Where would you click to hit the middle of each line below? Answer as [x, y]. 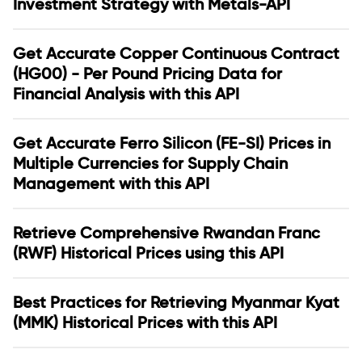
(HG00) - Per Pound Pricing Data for [147, 74]
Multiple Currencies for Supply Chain [150, 163]
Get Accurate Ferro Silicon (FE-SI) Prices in [172, 143]
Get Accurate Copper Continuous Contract [176, 53]
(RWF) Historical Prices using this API [148, 253]
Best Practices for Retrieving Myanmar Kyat [176, 302]
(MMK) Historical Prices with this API [145, 322]
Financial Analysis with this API [126, 94]
